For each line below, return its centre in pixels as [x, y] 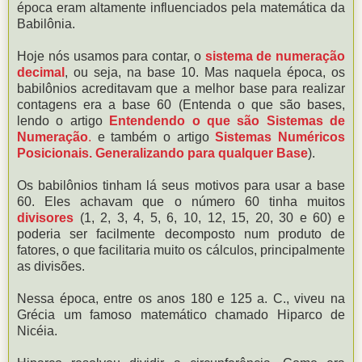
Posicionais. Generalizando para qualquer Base [162, 153]
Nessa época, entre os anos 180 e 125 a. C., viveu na [181, 298]
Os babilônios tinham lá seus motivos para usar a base [181, 185]
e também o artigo [156, 137]
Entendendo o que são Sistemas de [227, 120]
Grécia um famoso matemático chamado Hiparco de [181, 314]
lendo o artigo [63, 120]
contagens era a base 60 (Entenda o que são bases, [181, 104]
